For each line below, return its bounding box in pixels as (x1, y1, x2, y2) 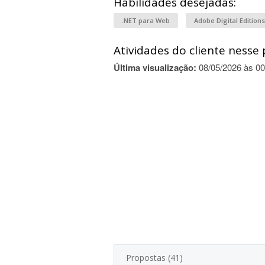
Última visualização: (114, 61, 196, 74)
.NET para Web (122, 16, 170, 25)
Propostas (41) (126, 252, 183, 263)
